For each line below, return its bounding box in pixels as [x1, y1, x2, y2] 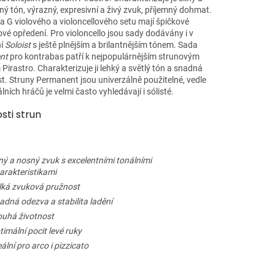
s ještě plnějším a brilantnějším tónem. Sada [30, 40, 198, 50]
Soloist [4, 40, 31, 50]
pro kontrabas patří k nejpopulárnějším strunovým [7, 52, 199, 62]
